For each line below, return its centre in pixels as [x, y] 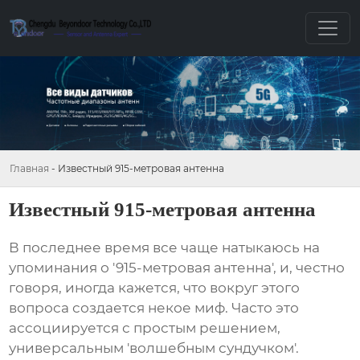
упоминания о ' [63, 268]
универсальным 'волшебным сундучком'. [154, 348]
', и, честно [309, 268]
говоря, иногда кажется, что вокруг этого [155, 288]
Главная [29, 168]
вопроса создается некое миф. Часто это [154, 308]
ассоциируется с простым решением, [145, 328]
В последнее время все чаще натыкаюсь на [165, 248]
